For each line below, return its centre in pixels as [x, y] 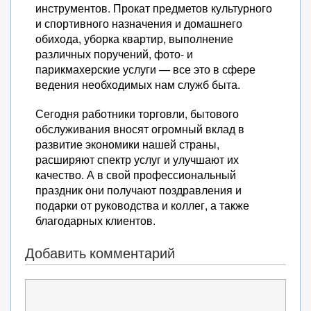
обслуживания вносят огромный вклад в [140, 129]
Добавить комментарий [100, 253]
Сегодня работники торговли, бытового [137, 114]
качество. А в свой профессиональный [136, 175]
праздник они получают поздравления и [138, 190]
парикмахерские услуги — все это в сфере [145, 69]
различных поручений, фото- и [114, 54]
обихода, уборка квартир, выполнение [134, 39]
